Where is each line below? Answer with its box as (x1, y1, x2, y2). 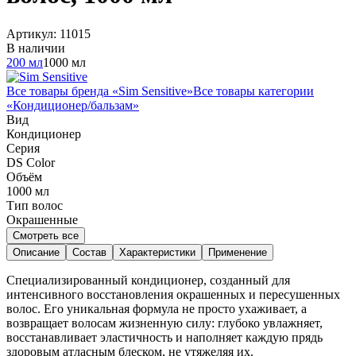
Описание (13, 246, 60, 258)
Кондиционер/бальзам (13, 98, 133, 112)
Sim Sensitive (118, 83, 187, 98)
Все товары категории (193, 83, 314, 98)
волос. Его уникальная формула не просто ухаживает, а (6, 301, 307, 315)
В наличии (6, 41, 65, 55)
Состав (72, 246, 106, 258)
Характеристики (119, 246, 195, 258)
